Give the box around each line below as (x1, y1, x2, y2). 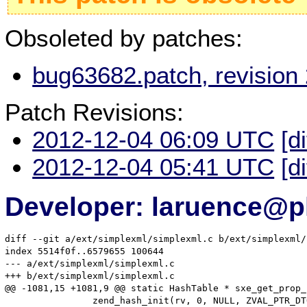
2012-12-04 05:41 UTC (32, 153, 275, 181)
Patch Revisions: (5, 99, 184, 126)
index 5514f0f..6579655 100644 (5, 246, 164, 257)
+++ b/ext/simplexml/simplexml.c (5, 271, 175, 282)
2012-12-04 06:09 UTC (32, 126, 275, 153)
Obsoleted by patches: (5, 24, 243, 51)
